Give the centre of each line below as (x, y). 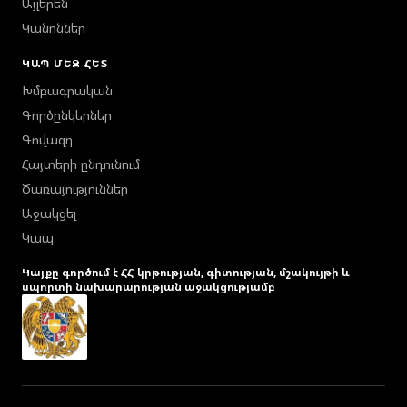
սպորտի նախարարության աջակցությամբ (149, 286)
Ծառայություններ (75, 188)
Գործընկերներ (67, 114)
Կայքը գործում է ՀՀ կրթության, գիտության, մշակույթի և (186, 272)
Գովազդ (48, 139)
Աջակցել (49, 213)
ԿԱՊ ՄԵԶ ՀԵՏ (65, 63)
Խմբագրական (67, 90)
